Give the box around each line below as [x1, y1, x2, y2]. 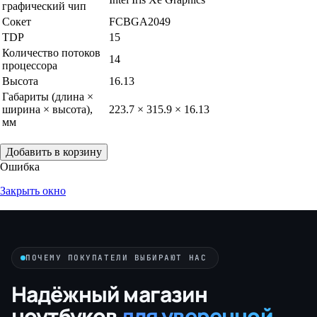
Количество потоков [2, 46, 100, 59]
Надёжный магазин [11, 279, 208, 309]
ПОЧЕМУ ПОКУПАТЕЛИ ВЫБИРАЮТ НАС [25, 252, 207, 263]
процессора [2, 59, 57, 71]
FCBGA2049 [109, 15, 171, 28]
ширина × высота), [2, 103, 93, 115]
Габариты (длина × [2, 90, 93, 103]
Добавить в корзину [6, 145, 102, 158]
